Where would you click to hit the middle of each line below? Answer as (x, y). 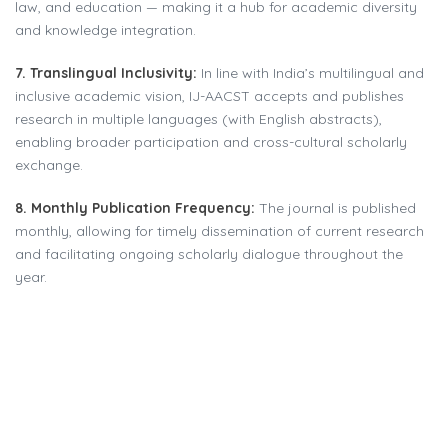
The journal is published (335, 207)
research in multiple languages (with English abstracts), (198, 118)
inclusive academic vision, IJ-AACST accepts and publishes (209, 95)
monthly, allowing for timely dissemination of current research (219, 230)
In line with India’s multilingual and (312, 72)
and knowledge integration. (105, 29)
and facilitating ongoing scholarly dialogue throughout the (209, 253)
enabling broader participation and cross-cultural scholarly (211, 141)
